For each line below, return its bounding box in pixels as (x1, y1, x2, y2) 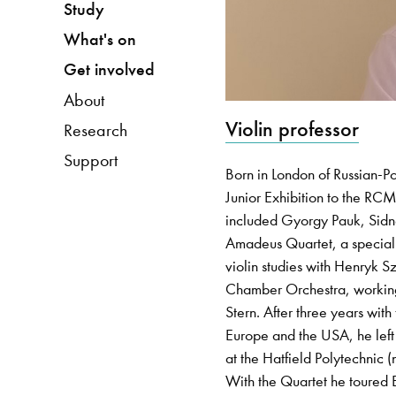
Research (63, 118, 127, 141)
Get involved (63, 57, 155, 80)
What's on (63, 27, 136, 50)
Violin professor (225, 116, 360, 143)
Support (63, 148, 118, 171)
